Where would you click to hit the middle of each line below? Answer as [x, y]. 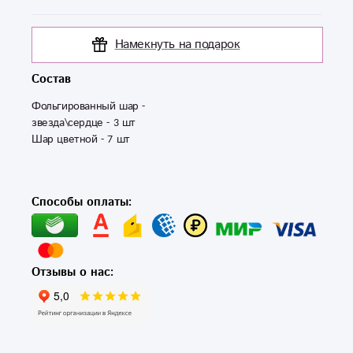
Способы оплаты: [82, 202]
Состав [51, 79]
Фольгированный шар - [88, 106]
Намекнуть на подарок [177, 44]
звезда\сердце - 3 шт [84, 123]
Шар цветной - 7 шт [81, 139]
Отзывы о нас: [72, 272]
